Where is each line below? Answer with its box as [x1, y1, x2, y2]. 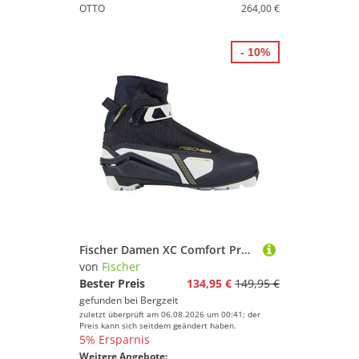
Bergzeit [140, 293, 178, 307]
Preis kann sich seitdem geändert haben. [79, 320, 236, 331]
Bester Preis [79, 276, 145, 291]
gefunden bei [79, 293, 140, 307]
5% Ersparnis [79, 332, 150, 347]
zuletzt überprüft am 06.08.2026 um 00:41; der [79, 309, 260, 320]
